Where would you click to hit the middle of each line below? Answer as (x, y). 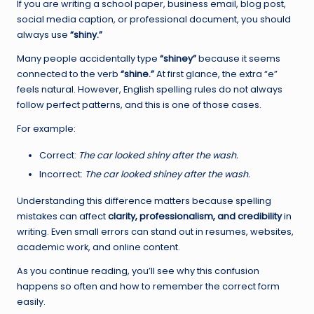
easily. (31, 301)
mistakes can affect (62, 216)
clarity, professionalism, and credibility (195, 216)
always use (43, 34)
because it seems (238, 58)
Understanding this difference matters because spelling (144, 200)
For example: (46, 128)
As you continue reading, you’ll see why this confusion (138, 271)
